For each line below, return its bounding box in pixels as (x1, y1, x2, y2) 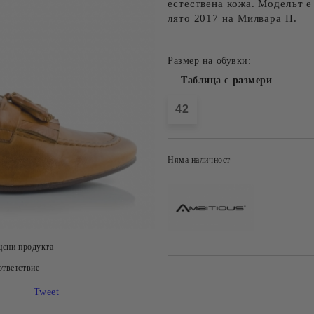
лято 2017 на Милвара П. (168, 13, 297, 24)
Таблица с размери (181, 75, 273, 86)
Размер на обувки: (168, 55, 252, 66)
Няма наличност (168, 155, 231, 165)
